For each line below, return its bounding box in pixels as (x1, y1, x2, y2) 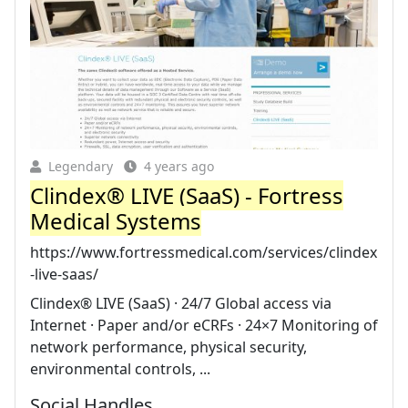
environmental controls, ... (30, 358, 210, 379)
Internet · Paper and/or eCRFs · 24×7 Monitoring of (30, 314, 378, 335)
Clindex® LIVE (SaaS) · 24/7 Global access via (30, 292, 331, 313)
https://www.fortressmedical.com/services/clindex (30, 241, 377, 262)
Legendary (48, 157, 113, 175)
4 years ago (144, 157, 214, 175)
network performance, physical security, (30, 336, 307, 357)
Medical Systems (30, 205, 201, 236)
